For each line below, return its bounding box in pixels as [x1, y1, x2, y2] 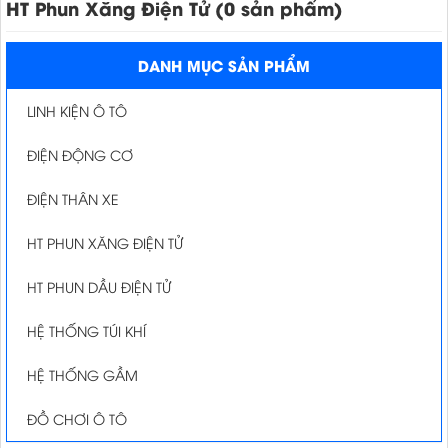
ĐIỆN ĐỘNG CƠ [27, 145, 133, 164]
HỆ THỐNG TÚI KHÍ [27, 321, 146, 340]
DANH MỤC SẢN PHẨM [138, 54, 310, 76]
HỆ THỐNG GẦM [27, 365, 138, 384]
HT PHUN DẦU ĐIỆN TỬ [27, 277, 171, 296]
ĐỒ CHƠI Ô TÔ [27, 409, 127, 428]
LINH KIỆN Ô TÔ [27, 101, 127, 120]
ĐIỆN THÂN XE [27, 189, 119, 208]
